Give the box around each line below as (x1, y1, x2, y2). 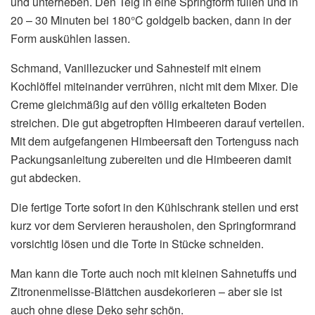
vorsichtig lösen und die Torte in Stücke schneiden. (11, 235, 264, 252)
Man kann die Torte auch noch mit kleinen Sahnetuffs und (11, 264, 297, 281)
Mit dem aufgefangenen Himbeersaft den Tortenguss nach (11, 132, 299, 149)
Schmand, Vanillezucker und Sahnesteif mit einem (11, 59, 261, 76)
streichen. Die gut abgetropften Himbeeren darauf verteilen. (11, 114, 304, 131)
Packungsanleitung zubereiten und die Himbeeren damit (11, 150, 291, 167)
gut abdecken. (11, 169, 81, 186)
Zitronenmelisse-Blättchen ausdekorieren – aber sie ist (11, 283, 282, 300)
